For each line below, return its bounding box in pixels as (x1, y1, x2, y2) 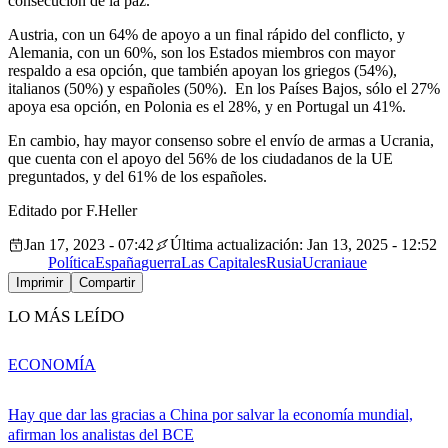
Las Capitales (181, 254, 266, 272)
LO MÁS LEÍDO (8, 307, 124, 327)
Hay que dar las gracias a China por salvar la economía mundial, (8, 406, 413, 424)
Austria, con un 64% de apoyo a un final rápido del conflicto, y (8, 26, 405, 44)
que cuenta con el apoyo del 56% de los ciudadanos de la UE (8, 150, 393, 168)
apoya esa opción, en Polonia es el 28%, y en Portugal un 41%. (8, 98, 406, 116)
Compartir (79, 275, 135, 291)
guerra (141, 254, 181, 272)
